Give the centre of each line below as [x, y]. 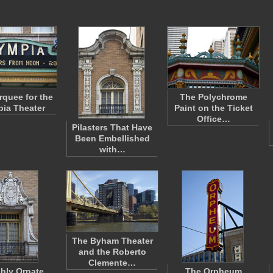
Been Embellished [112, 138]
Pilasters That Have [112, 127]
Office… [213, 119]
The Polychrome [213, 97]
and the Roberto [112, 252]
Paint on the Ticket [213, 108]
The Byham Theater [112, 241]
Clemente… [112, 263]
